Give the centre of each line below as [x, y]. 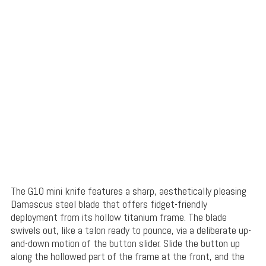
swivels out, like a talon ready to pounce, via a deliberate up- [131, 230]
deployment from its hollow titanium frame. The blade [118, 217]
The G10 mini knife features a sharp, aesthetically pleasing [128, 191]
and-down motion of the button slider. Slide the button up [125, 243]
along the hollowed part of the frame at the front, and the [127, 256]
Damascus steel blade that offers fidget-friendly [109, 204]
